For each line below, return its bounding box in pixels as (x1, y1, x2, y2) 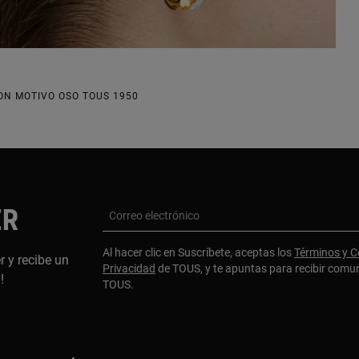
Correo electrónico (109, 208, 200, 222)
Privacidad (103, 261, 155, 275)
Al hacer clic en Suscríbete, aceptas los (103, 245, 294, 259)
